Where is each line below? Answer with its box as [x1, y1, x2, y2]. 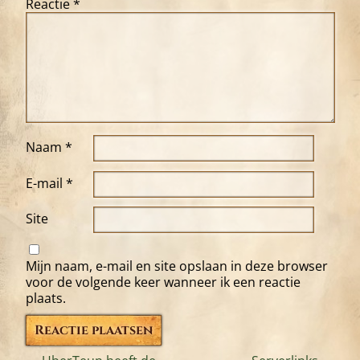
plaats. [26, 289, 66, 308]
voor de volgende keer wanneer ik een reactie [26, 273, 301, 292]
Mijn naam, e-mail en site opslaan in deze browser [26, 257, 328, 276]
